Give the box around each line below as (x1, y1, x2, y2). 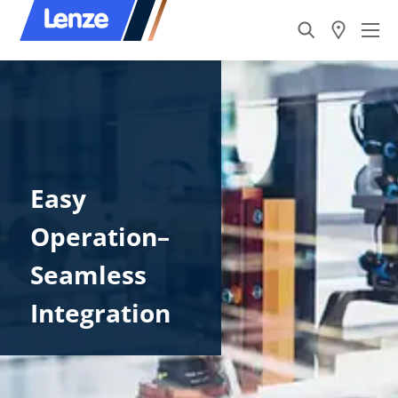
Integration (29, 295, 171, 330)
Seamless (29, 257, 147, 291)
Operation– (29, 219, 170, 253)
